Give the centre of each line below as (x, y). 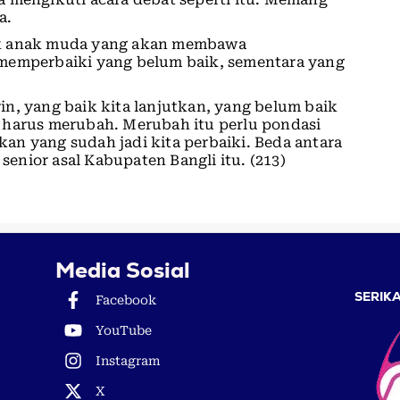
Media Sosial (122, 271)
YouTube (123, 331)
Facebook (125, 300)
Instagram (128, 361)
